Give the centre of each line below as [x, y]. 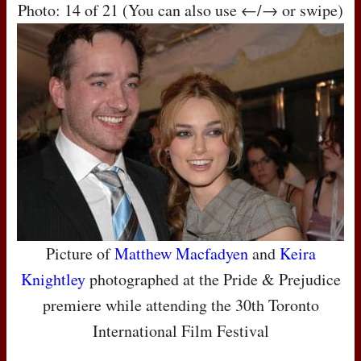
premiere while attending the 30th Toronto [180, 305]
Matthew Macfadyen [181, 254]
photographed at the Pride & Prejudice [213, 280]
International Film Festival [180, 331]
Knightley [53, 280]
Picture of [80, 254]
